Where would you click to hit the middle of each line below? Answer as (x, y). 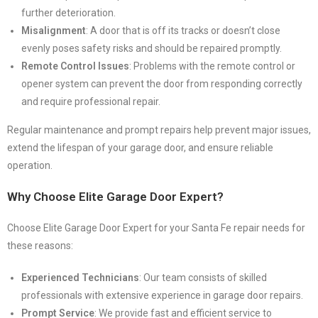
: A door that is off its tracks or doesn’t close (183, 31)
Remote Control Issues (75, 66)
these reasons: (40, 246)
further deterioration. (68, 13)
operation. (30, 166)
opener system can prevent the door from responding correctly (162, 84)
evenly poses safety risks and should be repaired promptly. (152, 49)
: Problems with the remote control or (212, 66)
